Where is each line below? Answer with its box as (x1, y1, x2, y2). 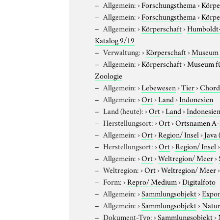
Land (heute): (103, 105, 144, 116)
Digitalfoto (182, 175, 216, 187)
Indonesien (179, 93, 214, 104)
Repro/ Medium (127, 175, 177, 187)
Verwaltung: (103, 46, 141, 57)
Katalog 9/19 (95, 34, 135, 45)
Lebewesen (141, 81, 176, 92)
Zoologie (95, 69, 123, 81)
